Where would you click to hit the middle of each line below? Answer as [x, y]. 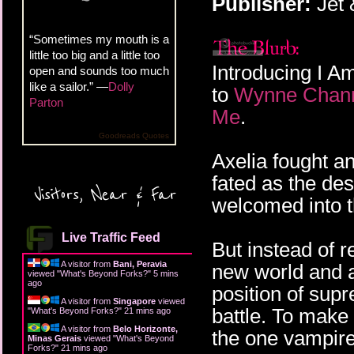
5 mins [166, 273]
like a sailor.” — [69, 86]
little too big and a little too [94, 55]
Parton [46, 102]
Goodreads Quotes [134, 135]
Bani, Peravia [140, 264]
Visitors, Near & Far [105, 194]
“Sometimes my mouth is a [99, 39]
